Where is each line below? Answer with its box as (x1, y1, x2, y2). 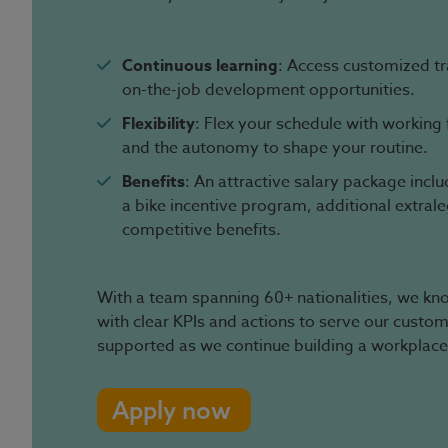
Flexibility (122, 112, 195, 136)
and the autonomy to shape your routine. (122, 136, 428, 160)
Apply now (112, 395, 231, 425)
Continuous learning (122, 54, 278, 78)
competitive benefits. (122, 218, 281, 242)
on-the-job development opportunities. (122, 78, 415, 102)
